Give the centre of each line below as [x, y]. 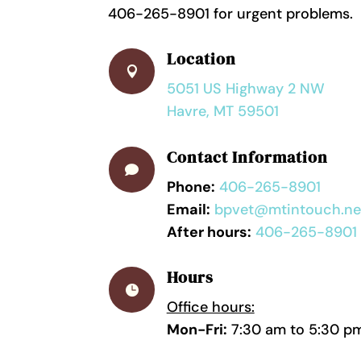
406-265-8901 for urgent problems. [231, 13]
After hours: [209, 232]
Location [201, 59]
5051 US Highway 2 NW [245, 89]
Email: [188, 209]
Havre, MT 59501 [222, 112]
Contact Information [247, 157]
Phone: [191, 187]
